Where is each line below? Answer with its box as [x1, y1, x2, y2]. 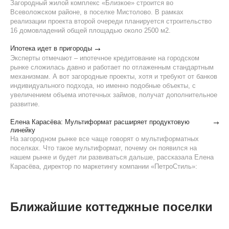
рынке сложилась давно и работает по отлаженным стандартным [10, 63, 214, 71]
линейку [10, 126, 35, 134]
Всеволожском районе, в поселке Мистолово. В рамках [10, 8, 184, 16]
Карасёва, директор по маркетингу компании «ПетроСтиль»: [10, 163, 197, 170]
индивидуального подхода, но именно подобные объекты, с [10, 82, 196, 89]
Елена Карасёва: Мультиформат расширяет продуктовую [10, 118, 190, 126]
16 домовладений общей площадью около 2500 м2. [10, 27, 171, 34]
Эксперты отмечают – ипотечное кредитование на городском [10, 54, 199, 62]
